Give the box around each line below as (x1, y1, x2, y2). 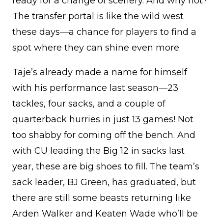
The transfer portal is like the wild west (12, 11, 184, 22)
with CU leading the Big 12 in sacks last (12, 145, 185, 157)
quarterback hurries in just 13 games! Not (12, 114, 193, 125)
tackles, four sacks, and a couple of (12, 98, 165, 110)
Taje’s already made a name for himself (12, 67, 187, 78)
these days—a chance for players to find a (12, 27, 196, 38)
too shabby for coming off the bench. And (12, 130, 195, 141)
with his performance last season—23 (12, 82, 178, 94)
